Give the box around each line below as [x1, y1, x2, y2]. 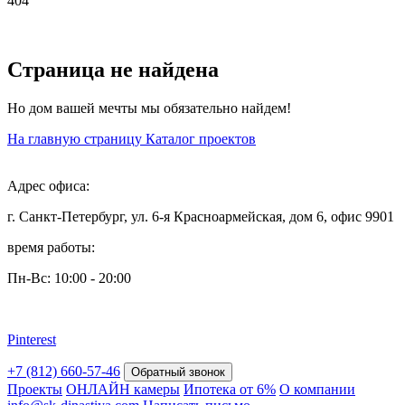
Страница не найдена [7, 57, 219, 81]
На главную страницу [7, 130, 146, 146]
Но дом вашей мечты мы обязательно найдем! [7, 99, 291, 116]
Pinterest [7, 331, 56, 347]
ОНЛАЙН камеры [66, 381, 180, 397]
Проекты [7, 381, 62, 397]
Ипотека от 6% [184, 381, 276, 397]
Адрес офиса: [7, 177, 89, 193]
